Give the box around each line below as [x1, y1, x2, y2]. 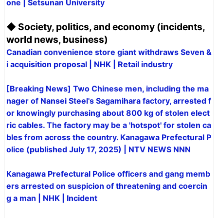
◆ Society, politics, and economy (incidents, [6, 21, 205, 33]
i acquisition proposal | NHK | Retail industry [6, 59, 173, 70]
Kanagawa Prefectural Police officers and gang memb [6, 169, 210, 179]
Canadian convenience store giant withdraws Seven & [6, 47, 212, 57]
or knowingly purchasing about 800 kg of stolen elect [6, 108, 210, 118]
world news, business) [6, 34, 108, 46]
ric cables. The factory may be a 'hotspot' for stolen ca [6, 120, 211, 130]
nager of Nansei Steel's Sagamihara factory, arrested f [6, 96, 211, 106]
